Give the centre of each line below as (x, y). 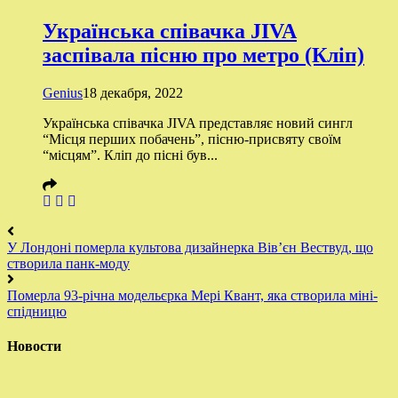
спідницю (37, 311)
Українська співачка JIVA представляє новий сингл (198, 123)
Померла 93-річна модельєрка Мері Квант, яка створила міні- (192, 295)
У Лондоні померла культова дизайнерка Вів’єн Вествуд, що (190, 247)
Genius (63, 92)
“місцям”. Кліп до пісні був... (130, 155)
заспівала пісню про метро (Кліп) (203, 55)
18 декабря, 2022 (133, 92)
